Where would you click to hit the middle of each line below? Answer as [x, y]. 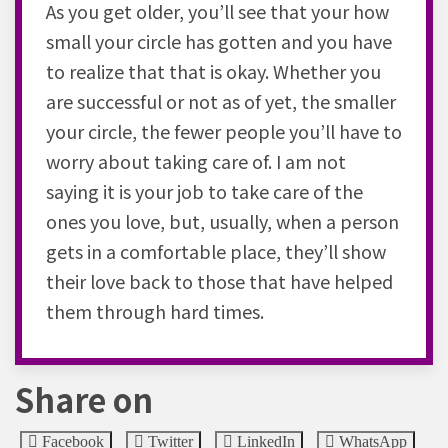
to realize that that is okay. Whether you [213, 70]
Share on [84, 398]
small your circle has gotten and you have [219, 40]
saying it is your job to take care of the [204, 190]
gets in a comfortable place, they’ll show [216, 250]
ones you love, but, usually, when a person [222, 220]
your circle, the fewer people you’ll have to [224, 130]
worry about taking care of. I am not [196, 160]
